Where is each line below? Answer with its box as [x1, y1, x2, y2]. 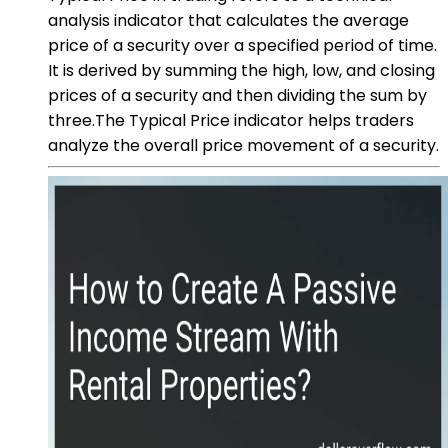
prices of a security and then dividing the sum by [48, 83, 427, 107]
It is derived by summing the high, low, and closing [48, 58, 435, 82]
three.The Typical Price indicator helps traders [48, 108, 414, 132]
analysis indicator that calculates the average [48, 8, 409, 32]
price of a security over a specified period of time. [48, 33, 437, 57]
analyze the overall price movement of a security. [48, 133, 439, 157]
